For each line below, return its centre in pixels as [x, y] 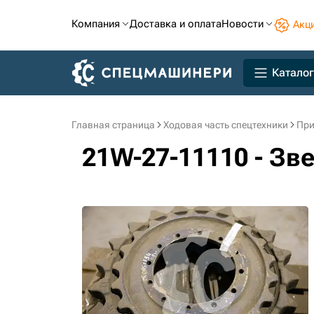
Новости [243, 24]
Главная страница [113, 125]
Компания [96, 24]
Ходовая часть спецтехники [226, 125]
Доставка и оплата [176, 24]
